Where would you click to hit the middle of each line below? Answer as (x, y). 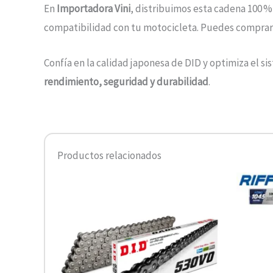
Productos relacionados (109, 156)
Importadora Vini (94, 9)
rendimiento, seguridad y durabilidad (126, 82)
